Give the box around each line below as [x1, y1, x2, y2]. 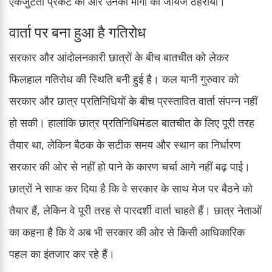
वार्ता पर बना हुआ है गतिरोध [9, 21, 146, 42]
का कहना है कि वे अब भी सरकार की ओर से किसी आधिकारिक [9, 224, 245, 239]
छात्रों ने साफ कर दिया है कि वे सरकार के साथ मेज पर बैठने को [9, 180, 253, 195]
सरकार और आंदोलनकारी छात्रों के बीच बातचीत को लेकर [9, 49, 229, 64]
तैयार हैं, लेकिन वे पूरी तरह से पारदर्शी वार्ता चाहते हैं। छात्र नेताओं [9, 202, 262, 217]
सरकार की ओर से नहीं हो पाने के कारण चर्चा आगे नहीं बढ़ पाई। [9, 158, 250, 174]
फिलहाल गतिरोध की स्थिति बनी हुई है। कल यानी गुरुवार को [9, 71, 239, 86]
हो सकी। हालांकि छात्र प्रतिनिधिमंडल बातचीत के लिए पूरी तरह [9, 115, 254, 130]
